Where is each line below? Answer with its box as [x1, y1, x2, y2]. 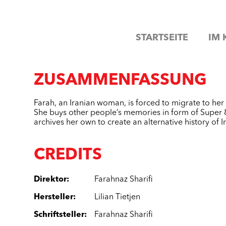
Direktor [34, 176, 67, 184]
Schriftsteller [34, 211, 85, 219]
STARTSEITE [135, 33, 188, 42]
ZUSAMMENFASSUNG [34, 73, 207, 89]
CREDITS [34, 147, 102, 163]
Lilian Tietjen [94, 193, 141, 201]
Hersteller [34, 193, 74, 201]
